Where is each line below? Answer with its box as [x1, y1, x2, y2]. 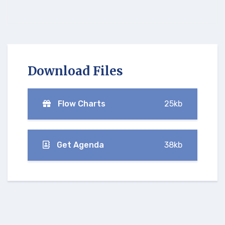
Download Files [28, 63, 123, 79]
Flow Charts [56, 99, 105, 109]
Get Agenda [55, 140, 104, 150]
